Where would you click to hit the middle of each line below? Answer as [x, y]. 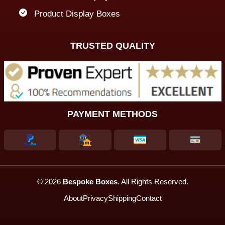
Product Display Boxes [77, 14]
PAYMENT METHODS [113, 114]
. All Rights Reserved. [153, 181]
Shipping [122, 198]
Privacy [95, 198]
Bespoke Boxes [90, 181]
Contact [149, 198]
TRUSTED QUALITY [113, 46]
